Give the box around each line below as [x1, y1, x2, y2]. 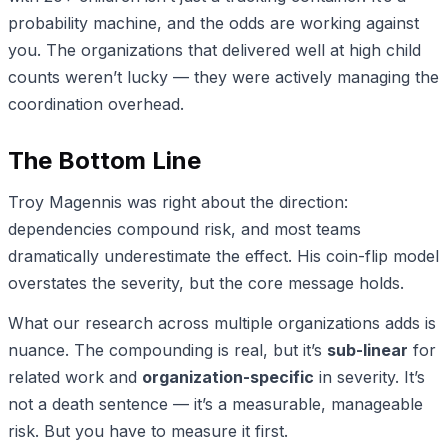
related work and [8, 367, 142, 388]
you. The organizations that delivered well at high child [8, 40, 421, 61]
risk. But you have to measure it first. [8, 421, 288, 442]
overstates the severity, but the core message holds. [8, 272, 404, 293]
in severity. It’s [314, 367, 425, 388]
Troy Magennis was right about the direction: [8, 191, 348, 212]
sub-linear [327, 340, 408, 361]
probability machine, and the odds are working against [8, 13, 419, 34]
